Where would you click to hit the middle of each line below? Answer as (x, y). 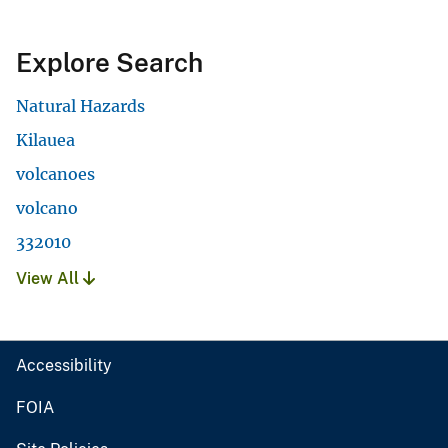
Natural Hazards (80, 106)
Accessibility (64, 366)
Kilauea (45, 140)
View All (49, 279)
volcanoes (55, 174)
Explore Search (109, 63)
